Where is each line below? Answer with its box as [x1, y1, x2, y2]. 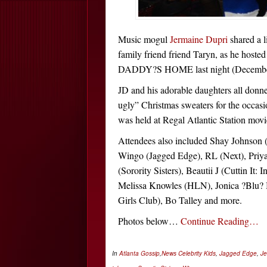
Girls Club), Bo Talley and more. [118, 194, 242, 206]
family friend [118, 48, 169, 60]
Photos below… [118, 215, 181, 227]
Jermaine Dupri [170, 33, 228, 45]
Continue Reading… [181, 215, 259, 227]
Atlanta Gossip [119, 249, 160, 257]
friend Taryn [169, 48, 215, 60]
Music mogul [118, 33, 170, 45]
